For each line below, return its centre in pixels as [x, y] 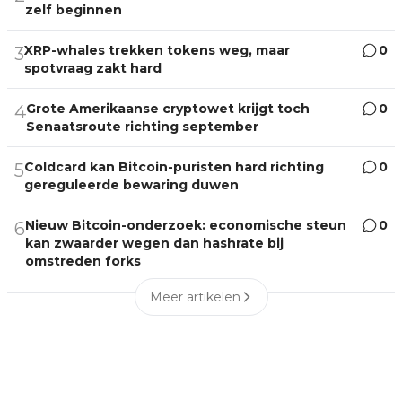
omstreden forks [83, 261]
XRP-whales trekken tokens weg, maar [157, 50]
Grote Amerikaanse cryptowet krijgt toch [168, 108]
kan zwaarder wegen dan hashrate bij [154, 243]
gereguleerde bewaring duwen [131, 184]
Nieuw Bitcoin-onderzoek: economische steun [186, 225]
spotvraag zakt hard [93, 68]
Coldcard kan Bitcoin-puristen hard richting [174, 166]
